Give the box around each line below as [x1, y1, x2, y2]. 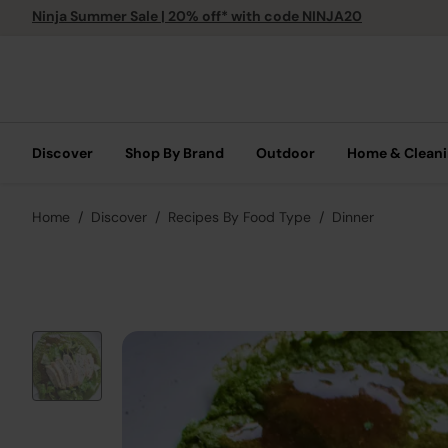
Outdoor [256, 144, 315, 162]
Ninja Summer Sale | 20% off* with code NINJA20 [32, 6, 362, 25]
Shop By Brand [125, 144, 224, 162]
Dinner [332, 208, 374, 226]
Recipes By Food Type [168, 208, 311, 226]
